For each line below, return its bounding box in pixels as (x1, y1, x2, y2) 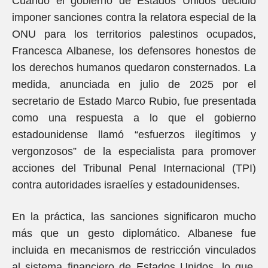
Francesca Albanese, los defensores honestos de (12, 45, 256, 57)
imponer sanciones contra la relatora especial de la (12, 11, 256, 23)
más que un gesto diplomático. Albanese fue (12, 227, 256, 239)
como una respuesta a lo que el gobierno (12, 112, 256, 124)
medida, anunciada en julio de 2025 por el (12, 78, 256, 90)
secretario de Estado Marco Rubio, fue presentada (12, 95, 256, 107)
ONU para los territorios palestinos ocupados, (12, 28, 256, 40)
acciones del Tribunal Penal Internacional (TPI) (12, 162, 256, 174)
